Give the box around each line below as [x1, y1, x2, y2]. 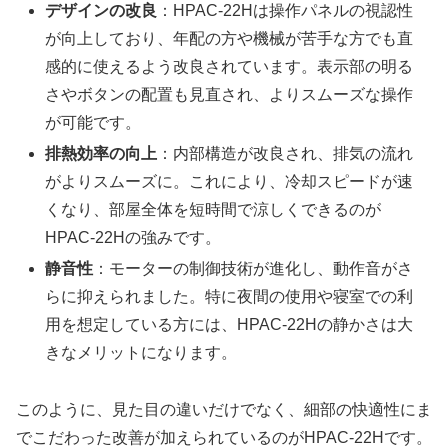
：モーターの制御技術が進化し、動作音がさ [93, 260, 414, 278]
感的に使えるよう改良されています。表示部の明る [45, 57, 414, 75]
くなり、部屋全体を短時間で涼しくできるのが [45, 201, 382, 218]
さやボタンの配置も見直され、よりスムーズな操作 [45, 85, 414, 103]
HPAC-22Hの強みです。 [45, 229, 222, 246]
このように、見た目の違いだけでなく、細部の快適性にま [16, 400, 432, 418]
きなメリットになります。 [45, 344, 238, 362]
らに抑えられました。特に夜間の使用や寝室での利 [45, 288, 414, 306]
